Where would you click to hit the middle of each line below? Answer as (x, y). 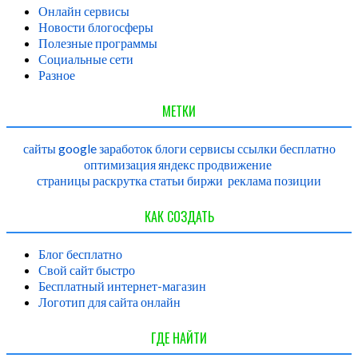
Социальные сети (86, 59)
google (77, 149)
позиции (298, 181)
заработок (125, 149)
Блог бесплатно (80, 254)
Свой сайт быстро (87, 270)
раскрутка (120, 181)
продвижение (235, 165)
